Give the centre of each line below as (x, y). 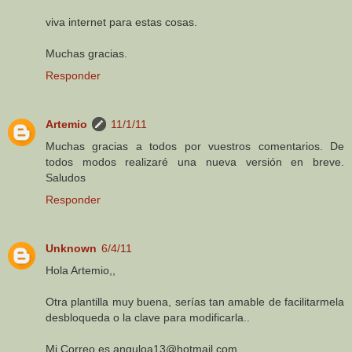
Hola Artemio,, (81, 270)
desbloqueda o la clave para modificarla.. (148, 317)
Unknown (71, 248)
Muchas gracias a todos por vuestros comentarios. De (195, 146)
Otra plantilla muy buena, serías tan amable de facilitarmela (195, 301)
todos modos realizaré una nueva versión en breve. (195, 161)
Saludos (66, 177)
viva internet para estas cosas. (121, 22)
